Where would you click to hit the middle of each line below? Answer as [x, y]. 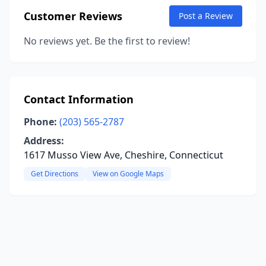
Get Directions [55, 174]
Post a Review [206, 16]
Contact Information [79, 99]
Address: [44, 141]
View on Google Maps [128, 174]
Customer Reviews [73, 16]
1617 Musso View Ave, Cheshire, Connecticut [123, 155]
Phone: [40, 122]
